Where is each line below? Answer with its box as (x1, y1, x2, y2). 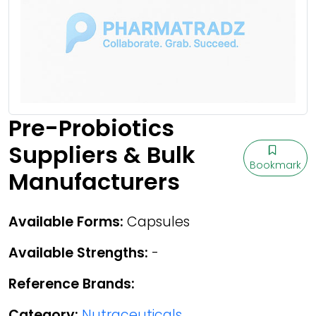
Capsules (123, 212, 190, 231)
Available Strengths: (8, 243, 148, 262)
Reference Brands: (8, 274, 135, 293)
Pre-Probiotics (8, 112, 174, 144)
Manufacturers (8, 166, 180, 197)
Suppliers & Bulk (8, 139, 195, 171)
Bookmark (250, 158, 301, 172)
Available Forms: (8, 212, 123, 231)
